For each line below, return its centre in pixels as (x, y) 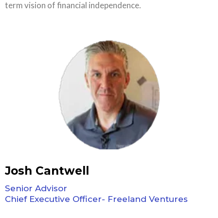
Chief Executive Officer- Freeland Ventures (96, 199)
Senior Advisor (36, 188)
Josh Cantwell (47, 171)
